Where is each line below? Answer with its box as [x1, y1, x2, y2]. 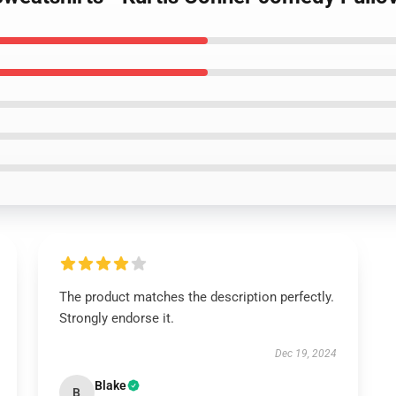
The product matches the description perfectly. [58, 289, 334, 305]
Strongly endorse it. [58, 310, 174, 326]
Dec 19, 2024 [275, 347, 338, 360]
